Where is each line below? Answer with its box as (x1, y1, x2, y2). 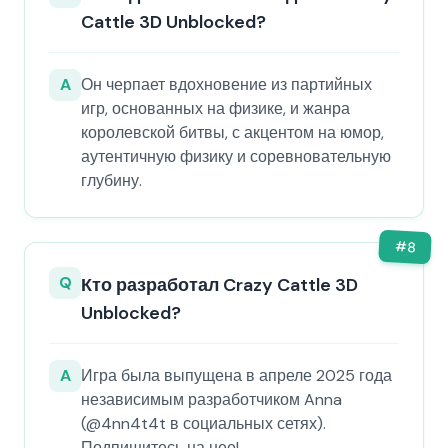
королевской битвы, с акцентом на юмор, (81, 122, 384, 143)
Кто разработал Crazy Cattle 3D (81, 273, 358, 297)
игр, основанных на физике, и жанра (81, 98, 350, 119)
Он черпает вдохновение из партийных (81, 74, 372, 95)
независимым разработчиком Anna (81, 389, 342, 410)
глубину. (81, 170, 142, 191)
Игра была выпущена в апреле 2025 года (81, 365, 392, 386)
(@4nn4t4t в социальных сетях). (81, 413, 326, 434)
